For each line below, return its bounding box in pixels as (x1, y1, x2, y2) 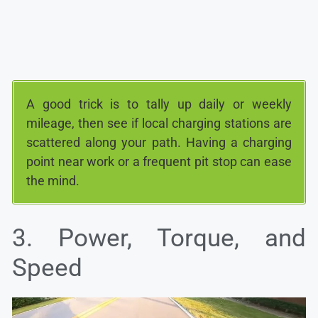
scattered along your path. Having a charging (26, 134, 292, 150)
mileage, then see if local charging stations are (26, 115, 292, 131)
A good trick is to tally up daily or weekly (26, 96, 292, 111)
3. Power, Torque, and (12, 223, 306, 253)
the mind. (26, 172, 79, 188)
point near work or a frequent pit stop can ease (26, 153, 292, 169)
